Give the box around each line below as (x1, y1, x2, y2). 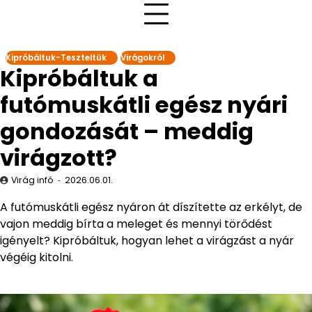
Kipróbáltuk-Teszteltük (6, 52, 107, 63)
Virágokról (120, 52, 164, 63)
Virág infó (11, 174, 54, 186)
